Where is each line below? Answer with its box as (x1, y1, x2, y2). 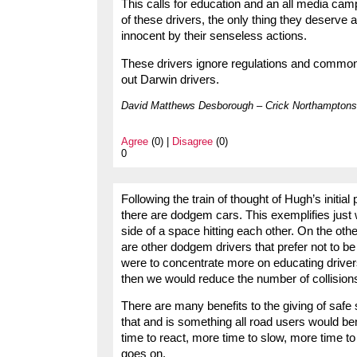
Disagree (172, 135, 213, 147)
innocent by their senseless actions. (121, 29, 307, 42)
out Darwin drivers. (121, 73, 219, 86)
